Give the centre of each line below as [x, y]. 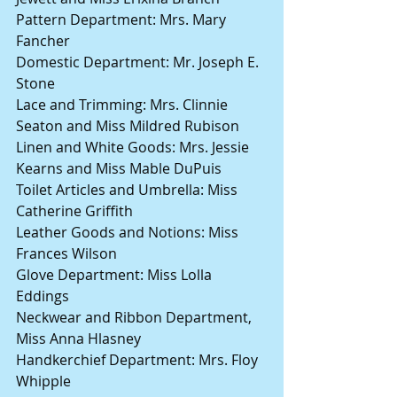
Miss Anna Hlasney [78, 339]
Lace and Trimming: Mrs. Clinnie [124, 105]
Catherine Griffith [74, 211]
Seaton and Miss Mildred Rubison [128, 126]
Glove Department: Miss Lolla [116, 275]
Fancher [43, 41]
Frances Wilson [66, 254]
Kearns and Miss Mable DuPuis [119, 169]
